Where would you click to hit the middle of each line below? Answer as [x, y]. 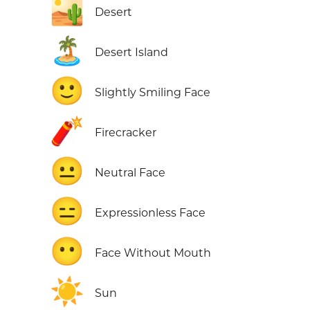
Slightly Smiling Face [153, 93]
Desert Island [131, 53]
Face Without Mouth [153, 253]
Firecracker [126, 133]
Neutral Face [130, 173]
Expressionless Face [150, 213]
